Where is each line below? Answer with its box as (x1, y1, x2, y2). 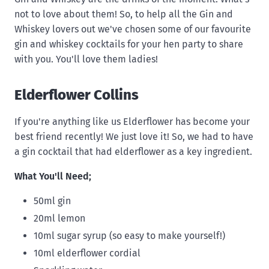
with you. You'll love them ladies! (14, 53, 158, 65)
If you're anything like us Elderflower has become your (14, 115, 250, 127)
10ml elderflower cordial (34, 247, 141, 259)
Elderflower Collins (14, 86, 139, 103)
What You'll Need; (14, 170, 91, 182)
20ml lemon (34, 212, 85, 224)
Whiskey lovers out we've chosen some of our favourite (14, 23, 251, 35)
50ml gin (34, 195, 71, 207)
